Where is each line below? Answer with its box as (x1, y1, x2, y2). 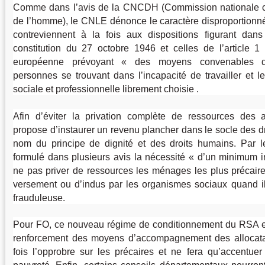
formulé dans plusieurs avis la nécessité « (13, 151, 194, 162)
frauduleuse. (13, 192, 65, 203)
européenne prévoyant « (13, 57, 127, 67)
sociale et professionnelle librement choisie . (13, 84, 199, 95)
